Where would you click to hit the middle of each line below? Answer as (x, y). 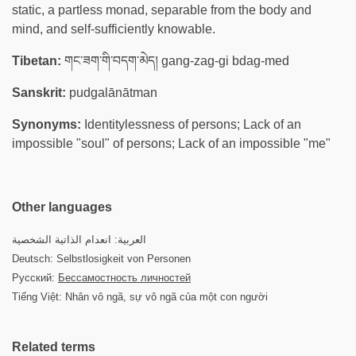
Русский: (35, 278)
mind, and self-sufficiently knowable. (114, 29)
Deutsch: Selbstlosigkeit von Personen (101, 259)
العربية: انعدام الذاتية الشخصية (79, 240)
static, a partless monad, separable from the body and (162, 10)
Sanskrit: (39, 93)
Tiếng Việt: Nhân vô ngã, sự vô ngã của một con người (140, 297)
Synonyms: (46, 124)
